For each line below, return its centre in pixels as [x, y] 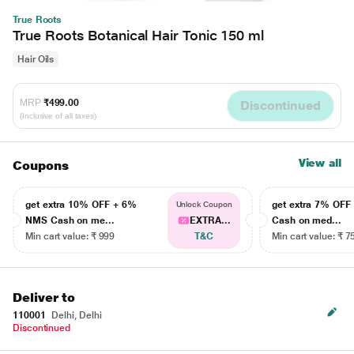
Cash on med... [307, 220]
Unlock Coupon [204, 204]
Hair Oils [36, 59]
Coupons [41, 166]
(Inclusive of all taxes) [58, 115]
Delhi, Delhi [75, 315]
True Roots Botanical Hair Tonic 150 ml [138, 35]
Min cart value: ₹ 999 [70, 236]
